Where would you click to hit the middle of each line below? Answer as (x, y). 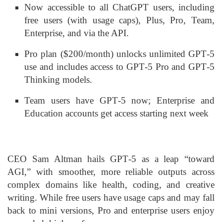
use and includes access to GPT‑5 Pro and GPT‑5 (119, 67)
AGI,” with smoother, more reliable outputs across (111, 172)
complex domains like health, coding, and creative (111, 185)
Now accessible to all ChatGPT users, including (119, 7)
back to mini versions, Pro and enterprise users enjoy (111, 211)
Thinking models (57, 80)
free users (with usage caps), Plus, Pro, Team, (119, 20)
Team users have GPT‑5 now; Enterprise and (119, 101)
